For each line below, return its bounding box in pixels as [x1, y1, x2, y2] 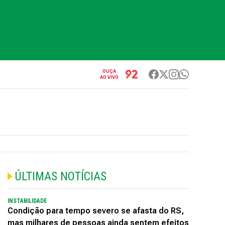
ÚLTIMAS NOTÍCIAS [14, 169, 106, 183]
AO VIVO [100, 75, 119, 80]
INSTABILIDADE [7, 197, 47, 204]
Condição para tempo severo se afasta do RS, [7, 206, 184, 215]
